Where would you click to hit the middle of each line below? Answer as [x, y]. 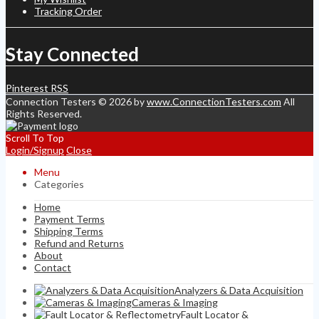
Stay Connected [72, 54]
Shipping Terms [69, 231]
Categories [59, 184]
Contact [53, 268]
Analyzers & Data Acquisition [239, 291]
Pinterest [27, 88]
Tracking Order [68, 11]
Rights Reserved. [44, 114]
